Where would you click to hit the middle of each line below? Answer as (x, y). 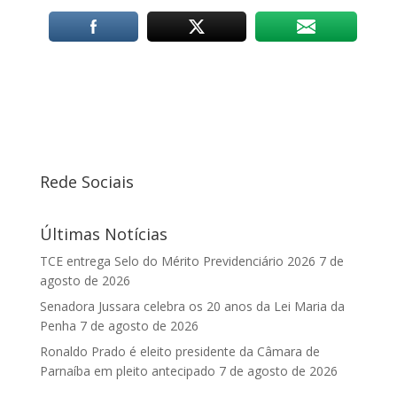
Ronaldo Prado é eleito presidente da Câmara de (179, 352)
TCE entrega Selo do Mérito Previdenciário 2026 (177, 261)
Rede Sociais (86, 182)
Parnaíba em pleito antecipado (127, 371)
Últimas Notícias (103, 234)
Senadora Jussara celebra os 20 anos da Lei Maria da (192, 307)
